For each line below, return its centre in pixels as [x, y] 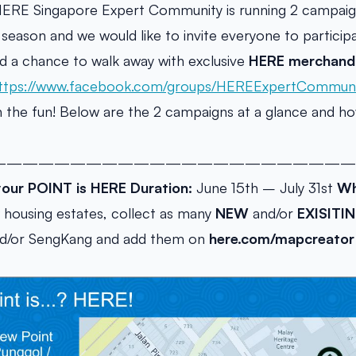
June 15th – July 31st [265, 188]
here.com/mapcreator [282, 238]
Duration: [161, 188]
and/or [273, 213]
